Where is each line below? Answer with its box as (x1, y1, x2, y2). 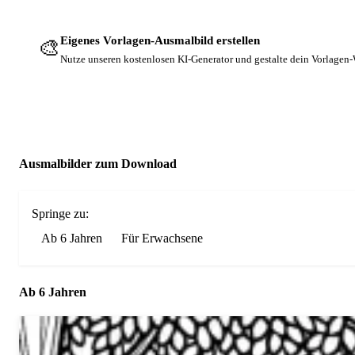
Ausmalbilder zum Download (19, 156, 177, 170)
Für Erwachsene (121, 231, 203, 245)
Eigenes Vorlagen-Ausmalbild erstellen (60, 34, 260, 48)
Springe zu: (32, 206, 89, 220)
